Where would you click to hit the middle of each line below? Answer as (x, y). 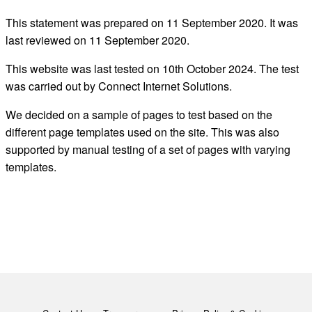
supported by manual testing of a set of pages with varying (148, 149)
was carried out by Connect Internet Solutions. (120, 86)
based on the (240, 114)
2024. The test (262, 68)
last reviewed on (47, 40)
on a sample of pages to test (136, 114)
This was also (245, 132)
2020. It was (267, 22)
